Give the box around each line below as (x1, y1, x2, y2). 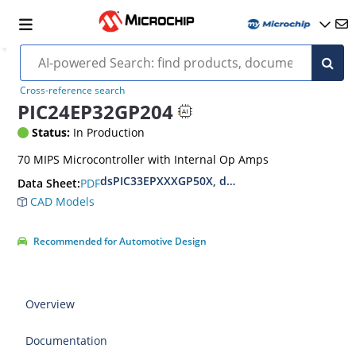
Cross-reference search (19, 83, 125, 97)
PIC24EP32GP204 (17, 98, 174, 125)
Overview (25, 296, 75, 311)
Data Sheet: (17, 176, 81, 192)
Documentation (25, 333, 108, 348)
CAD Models (27, 194, 95, 209)
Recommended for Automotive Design (33, 234, 207, 248)
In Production (70, 125, 145, 140)
